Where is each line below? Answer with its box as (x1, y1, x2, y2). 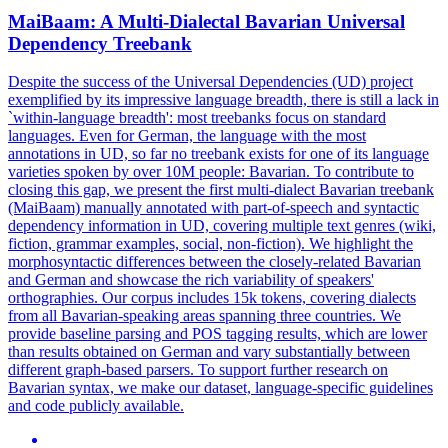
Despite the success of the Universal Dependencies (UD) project (8, 73, 413, 91)
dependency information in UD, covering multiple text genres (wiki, (8, 217, 436, 235)
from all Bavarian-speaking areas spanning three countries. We (8, 307, 401, 325)
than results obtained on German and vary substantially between (8, 343, 410, 361)
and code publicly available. (8, 397, 184, 415)
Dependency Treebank (8, 32, 192, 54)
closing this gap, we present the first (8, 181, 237, 199)
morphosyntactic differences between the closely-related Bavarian (8, 253, 421, 271)
